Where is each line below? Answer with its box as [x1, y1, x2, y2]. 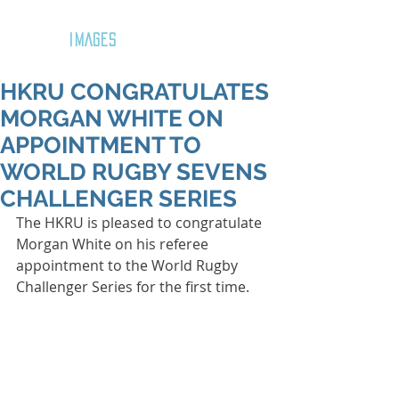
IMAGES [69, 34, 117, 46]
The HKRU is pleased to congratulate [16, 213, 265, 232]
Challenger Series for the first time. [16, 277, 249, 297]
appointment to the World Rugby [16, 256, 241, 275]
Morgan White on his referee [16, 234, 212, 254]
